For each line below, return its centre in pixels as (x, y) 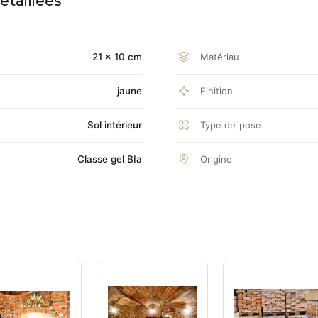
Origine (216, 159)
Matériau (220, 56)
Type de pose (231, 125)
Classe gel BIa (110, 159)
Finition (217, 91)
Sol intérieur (115, 125)
